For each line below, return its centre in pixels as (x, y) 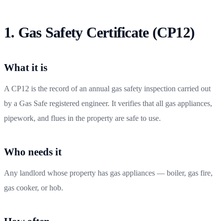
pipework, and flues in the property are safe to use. (82, 118)
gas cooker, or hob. (34, 187)
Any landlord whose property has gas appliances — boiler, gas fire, (108, 173)
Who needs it (33, 152)
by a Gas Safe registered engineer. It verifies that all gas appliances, (108, 103)
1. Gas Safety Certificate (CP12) (99, 32)
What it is (26, 67)
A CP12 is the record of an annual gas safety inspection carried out (107, 88)
